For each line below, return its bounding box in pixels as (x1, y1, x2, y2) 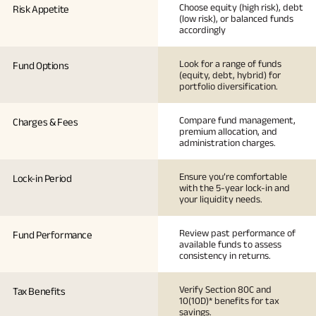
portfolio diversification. (179, 80, 278, 92)
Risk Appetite (13, 2, 69, 15)
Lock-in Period (13, 171, 72, 184)
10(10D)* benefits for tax (179, 294, 279, 306)
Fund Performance (13, 228, 92, 241)
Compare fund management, (179, 114, 296, 126)
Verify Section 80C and (179, 283, 272, 295)
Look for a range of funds (179, 57, 281, 69)
